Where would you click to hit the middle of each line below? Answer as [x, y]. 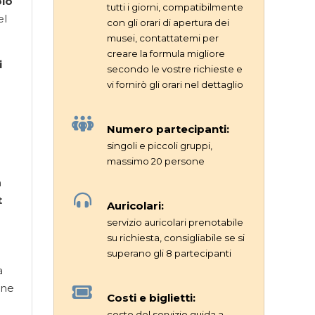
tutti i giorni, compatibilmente [176, 7]
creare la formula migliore [166, 53]
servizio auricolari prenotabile [175, 222]
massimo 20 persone [156, 161]
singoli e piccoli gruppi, [160, 146]
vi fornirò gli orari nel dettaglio [175, 84]
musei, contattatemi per [163, 38]
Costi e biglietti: [151, 298]
